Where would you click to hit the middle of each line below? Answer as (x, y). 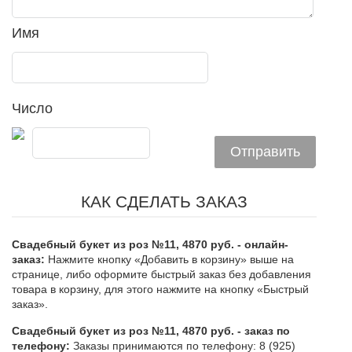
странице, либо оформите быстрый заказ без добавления (161, 275)
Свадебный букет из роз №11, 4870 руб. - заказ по (151, 331)
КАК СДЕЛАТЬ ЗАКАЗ (164, 202)
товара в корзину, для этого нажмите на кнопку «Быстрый (160, 290)
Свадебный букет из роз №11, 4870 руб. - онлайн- (150, 245)
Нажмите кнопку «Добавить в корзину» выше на (169, 260)
